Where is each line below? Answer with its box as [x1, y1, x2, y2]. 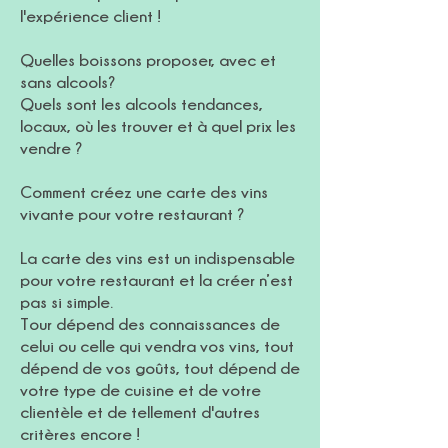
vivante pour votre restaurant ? [20, 205, 244, 223]
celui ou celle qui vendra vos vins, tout [20, 337, 294, 355]
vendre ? [20, 139, 82, 157]
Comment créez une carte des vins [20, 183, 268, 201]
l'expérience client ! [20, 7, 161, 25]
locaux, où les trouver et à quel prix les [20, 117, 296, 135]
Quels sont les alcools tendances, [20, 95, 263, 113]
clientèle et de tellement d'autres [20, 403, 260, 421]
